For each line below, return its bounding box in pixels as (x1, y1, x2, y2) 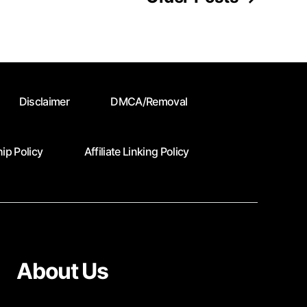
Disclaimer (19, 95, 70, 109)
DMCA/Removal (110, 95, 188, 109)
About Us (16, 258, 108, 285)
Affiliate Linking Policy (84, 144, 189, 158)
